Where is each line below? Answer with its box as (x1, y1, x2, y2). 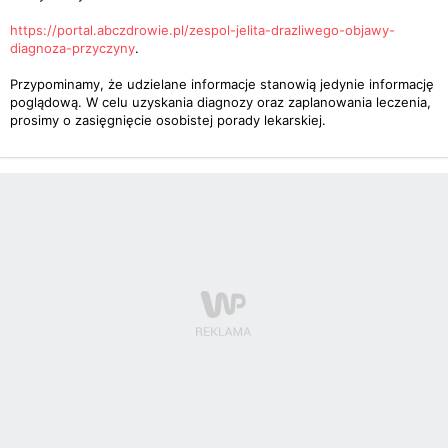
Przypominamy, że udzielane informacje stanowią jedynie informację (10, 76, 434, 92)
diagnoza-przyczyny (10, 40, 135, 56)
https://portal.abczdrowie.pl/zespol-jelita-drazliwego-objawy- (10, 22, 395, 38)
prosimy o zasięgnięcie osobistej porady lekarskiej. (10, 112, 326, 128)
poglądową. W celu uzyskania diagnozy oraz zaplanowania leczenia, (10, 94, 431, 110)
